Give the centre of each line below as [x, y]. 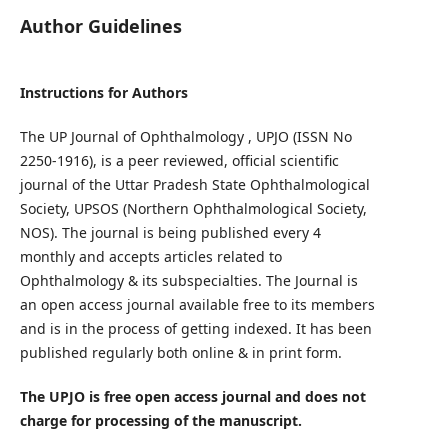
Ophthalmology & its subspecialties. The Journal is [188, 281]
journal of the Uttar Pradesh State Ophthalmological [194, 185]
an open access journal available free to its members [197, 305]
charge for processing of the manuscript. [160, 421]
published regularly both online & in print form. [180, 353]
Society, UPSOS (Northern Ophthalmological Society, [193, 209]
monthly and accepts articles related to [150, 257]
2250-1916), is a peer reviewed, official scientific [179, 161]
